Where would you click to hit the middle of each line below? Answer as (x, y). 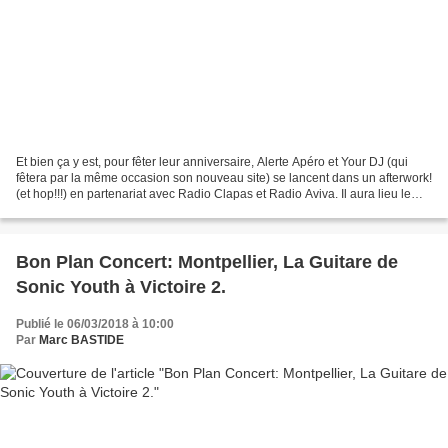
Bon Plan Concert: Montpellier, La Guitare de (207, 262)
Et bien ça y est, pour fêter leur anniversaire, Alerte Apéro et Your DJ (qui (212, 162)
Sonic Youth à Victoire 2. (121, 287)
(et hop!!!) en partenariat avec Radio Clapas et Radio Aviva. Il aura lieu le (213, 194)
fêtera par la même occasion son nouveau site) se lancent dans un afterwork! (224, 178)
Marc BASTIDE (81, 340)
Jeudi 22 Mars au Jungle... (87, 210)
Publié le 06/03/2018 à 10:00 (95, 324)
